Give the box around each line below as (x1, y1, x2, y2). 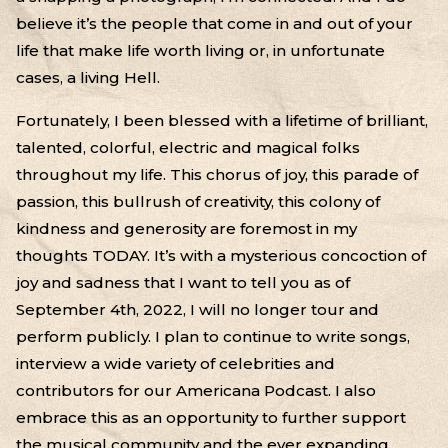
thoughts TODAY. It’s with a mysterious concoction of (16, 245, 426, 265)
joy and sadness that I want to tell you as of (16, 272, 350, 292)
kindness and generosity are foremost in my (16, 218, 357, 238)
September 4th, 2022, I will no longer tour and (16, 299, 379, 319)
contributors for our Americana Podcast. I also (16, 380, 376, 400)
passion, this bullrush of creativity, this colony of (16, 191, 380, 211)
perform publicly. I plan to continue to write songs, (16, 326, 410, 346)
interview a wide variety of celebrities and (16, 353, 335, 373)
